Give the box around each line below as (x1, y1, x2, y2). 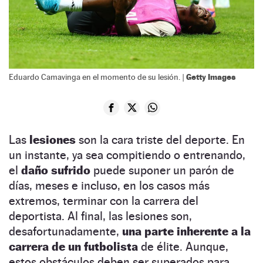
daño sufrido (21, 163, 90, 177)
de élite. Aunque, (138, 239, 228, 254)
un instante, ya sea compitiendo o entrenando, (9, 147, 245, 162)
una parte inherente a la (122, 224, 251, 238)
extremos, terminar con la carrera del (9, 193, 198, 208)
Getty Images (186, 71, 236, 82)
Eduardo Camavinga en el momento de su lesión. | (9, 72, 186, 82)
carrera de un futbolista (9, 239, 138, 254)
